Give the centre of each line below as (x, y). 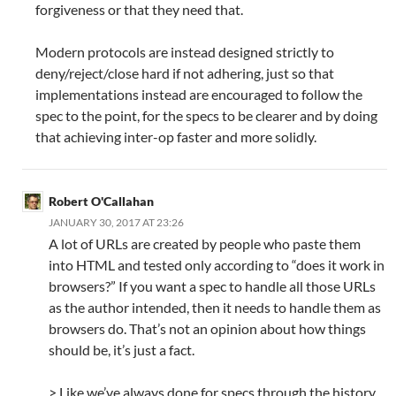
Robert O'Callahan (101, 202)
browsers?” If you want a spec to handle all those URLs (212, 286)
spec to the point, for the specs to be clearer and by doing (206, 116)
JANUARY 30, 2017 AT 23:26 (116, 223)
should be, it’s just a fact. (122, 350)
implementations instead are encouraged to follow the (199, 95)
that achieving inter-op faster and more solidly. (176, 137)
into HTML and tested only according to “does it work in (217, 265)
